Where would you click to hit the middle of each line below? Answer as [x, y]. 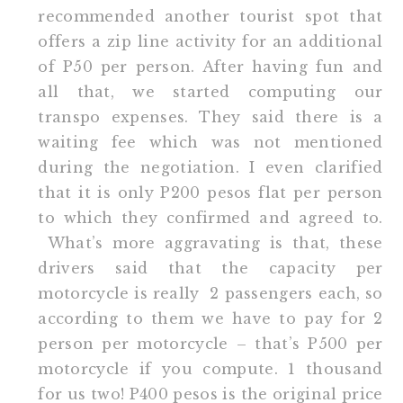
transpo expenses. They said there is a [210, 116]
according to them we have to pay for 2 [210, 318]
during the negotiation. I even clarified [210, 167]
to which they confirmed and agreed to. [210, 217]
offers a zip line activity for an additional [210, 41]
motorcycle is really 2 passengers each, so [210, 293]
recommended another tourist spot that [210, 16]
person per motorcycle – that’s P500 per [210, 343]
